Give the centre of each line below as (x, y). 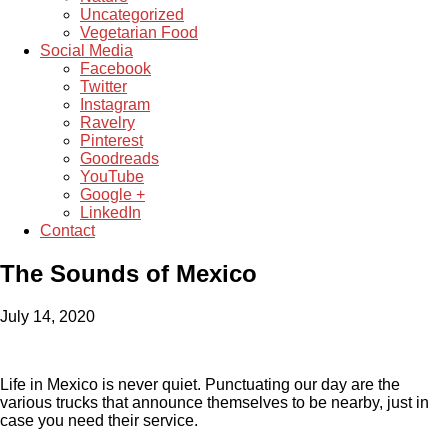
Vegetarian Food (139, 32)
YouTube (112, 176)
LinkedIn (110, 212)
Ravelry (107, 122)
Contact (67, 230)
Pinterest (111, 140)
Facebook (115, 68)
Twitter (103, 86)
